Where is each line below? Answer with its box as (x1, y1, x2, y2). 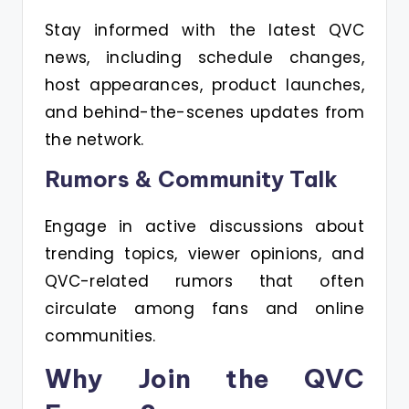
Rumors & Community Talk (45, 164, 339, 193)
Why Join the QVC (45, 362, 364, 394)
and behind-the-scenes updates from (45, 100, 364, 123)
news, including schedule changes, (45, 46, 364, 68)
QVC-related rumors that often (45, 269, 364, 292)
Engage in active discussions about (45, 215, 364, 237)
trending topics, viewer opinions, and (45, 242, 364, 265)
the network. (45, 128, 144, 151)
